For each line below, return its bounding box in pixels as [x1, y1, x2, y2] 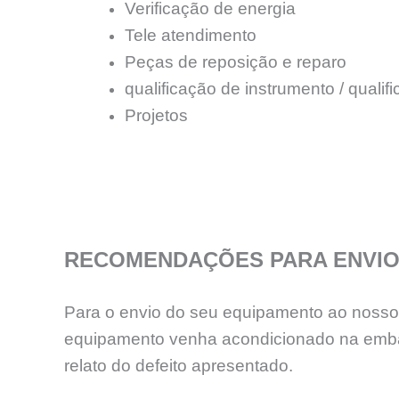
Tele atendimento [125, 25, 256, 45]
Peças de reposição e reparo [125, 52, 346, 71]
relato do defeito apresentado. [64, 356, 293, 376]
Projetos [125, 105, 188, 125]
